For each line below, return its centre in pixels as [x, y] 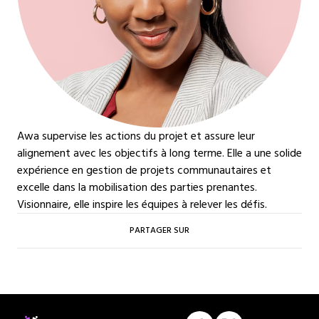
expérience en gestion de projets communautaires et [144, 170]
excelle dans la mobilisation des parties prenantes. [137, 187]
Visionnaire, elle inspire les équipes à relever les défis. [142, 204]
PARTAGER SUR [159, 230]
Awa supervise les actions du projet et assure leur [136, 136]
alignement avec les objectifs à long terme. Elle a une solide [159, 153]
